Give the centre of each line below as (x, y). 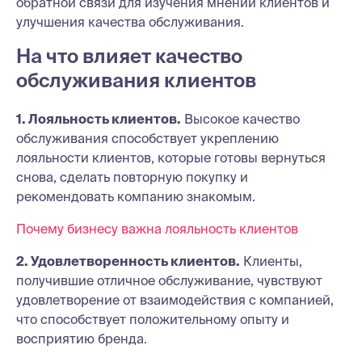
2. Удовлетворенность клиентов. (128, 261)
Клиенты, (271, 261)
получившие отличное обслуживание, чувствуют (169, 280)
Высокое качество (240, 119)
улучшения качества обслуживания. (130, 22)
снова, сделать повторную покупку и (132, 177)
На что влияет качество (129, 56)
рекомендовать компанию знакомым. (136, 196)
